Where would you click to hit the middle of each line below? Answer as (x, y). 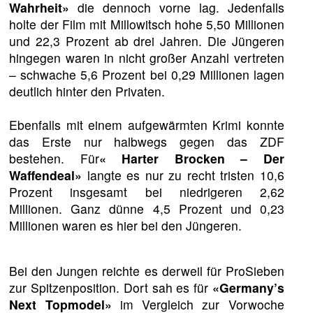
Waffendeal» (46, 175)
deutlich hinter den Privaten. (87, 91)
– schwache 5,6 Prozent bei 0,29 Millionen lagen (147, 74)
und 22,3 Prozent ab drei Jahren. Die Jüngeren (147, 41)
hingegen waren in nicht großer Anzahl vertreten (147, 57)
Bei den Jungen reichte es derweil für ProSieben (147, 271)
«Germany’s (248, 288)
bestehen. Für (54, 158)
